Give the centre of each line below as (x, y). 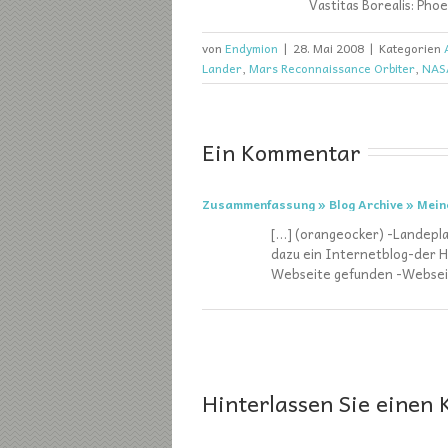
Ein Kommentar (281, 152)
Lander (222, 68)
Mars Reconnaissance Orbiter (332, 68)
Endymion (251, 48)
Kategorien (411, 48)
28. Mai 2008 (328, 48)
